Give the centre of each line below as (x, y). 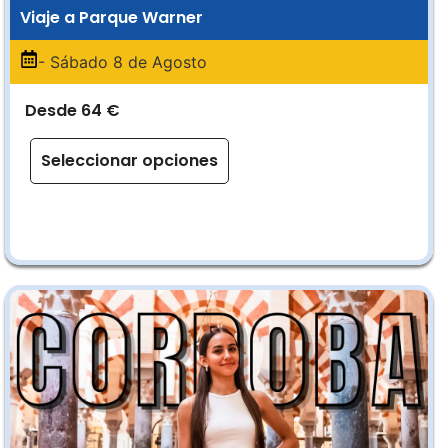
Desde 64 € (72, 110)
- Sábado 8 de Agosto (122, 62)
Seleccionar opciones (129, 160)
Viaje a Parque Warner (111, 17)
